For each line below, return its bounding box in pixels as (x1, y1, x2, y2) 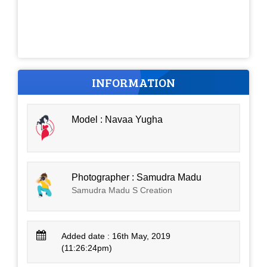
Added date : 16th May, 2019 (61, 231, 171, 241)
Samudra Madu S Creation (72, 185, 173, 195)
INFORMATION (92, 73, 175, 91)
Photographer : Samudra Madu (72, 172, 202, 182)
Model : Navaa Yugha (72, 114, 163, 125)
